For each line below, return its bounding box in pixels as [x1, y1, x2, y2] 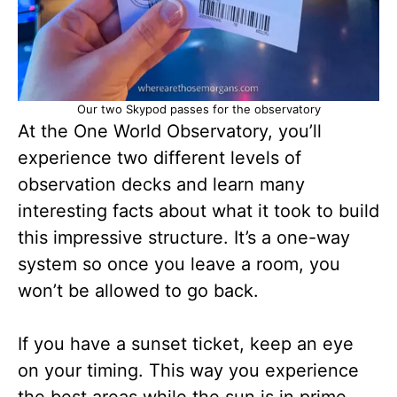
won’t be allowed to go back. [18, 279, 259, 301]
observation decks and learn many [18, 173, 305, 195]
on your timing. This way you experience [18, 359, 359, 381]
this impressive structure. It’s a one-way [18, 226, 350, 248]
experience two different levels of [18, 146, 301, 168]
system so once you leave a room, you [18, 253, 340, 275]
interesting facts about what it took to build [18, 199, 379, 222]
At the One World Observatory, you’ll [18, 120, 322, 142]
